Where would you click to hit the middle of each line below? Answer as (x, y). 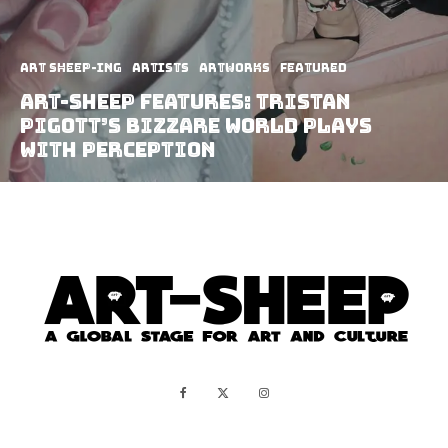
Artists (160, 67)
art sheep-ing (71, 67)
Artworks (234, 67)
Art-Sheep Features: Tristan (185, 101)
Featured (313, 67)
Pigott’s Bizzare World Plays (196, 125)
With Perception (118, 149)
